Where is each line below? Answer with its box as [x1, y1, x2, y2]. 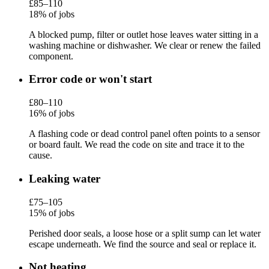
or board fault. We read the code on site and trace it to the [29, 139, 244, 150]
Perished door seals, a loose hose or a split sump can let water [29, 228, 261, 238]
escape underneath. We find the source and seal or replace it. [29, 238, 256, 249]
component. [29, 50, 73, 61]
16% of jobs [29, 108, 74, 119]
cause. [29, 150, 52, 161]
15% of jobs [29, 207, 74, 218]
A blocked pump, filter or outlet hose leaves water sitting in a [29, 29, 258, 40]
